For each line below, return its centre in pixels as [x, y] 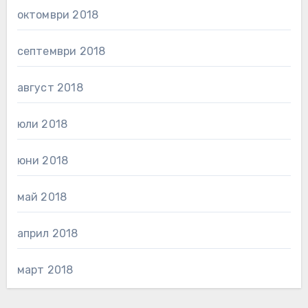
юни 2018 [43, 160]
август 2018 [50, 87]
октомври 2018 [58, 14]
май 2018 [42, 197]
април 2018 [47, 233]
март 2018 [45, 269]
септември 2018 [61, 51]
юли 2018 [42, 124]
